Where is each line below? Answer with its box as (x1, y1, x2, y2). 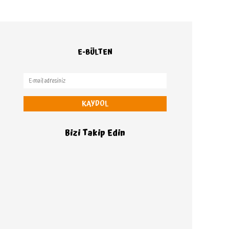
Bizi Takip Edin (65, 126, 125, 140)
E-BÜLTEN (78, 47, 112, 58)
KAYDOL (82, 98, 108, 109)
